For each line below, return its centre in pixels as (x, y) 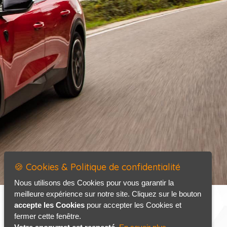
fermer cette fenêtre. (48, 216)
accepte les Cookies (49, 205)
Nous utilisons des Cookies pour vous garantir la (94, 183)
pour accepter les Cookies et (133, 205)
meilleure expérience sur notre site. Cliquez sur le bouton (108, 194)
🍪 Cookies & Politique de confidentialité (97, 167)
